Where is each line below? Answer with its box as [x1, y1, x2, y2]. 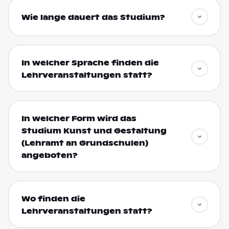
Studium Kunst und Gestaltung [21, 126, 167, 135]
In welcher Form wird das [21, 113, 136, 123]
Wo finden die [21, 194, 85, 203]
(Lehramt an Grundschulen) [21, 138, 148, 148]
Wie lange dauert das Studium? [21, 12, 165, 22]
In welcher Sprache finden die [21, 58, 159, 67]
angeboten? [21, 150, 78, 160]
